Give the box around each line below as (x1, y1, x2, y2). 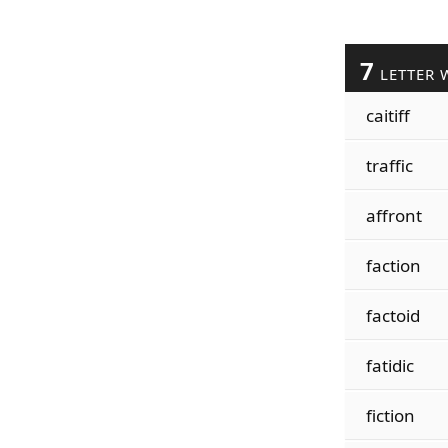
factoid (365, 304, 420, 327)
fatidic (365, 354, 414, 377)
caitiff (365, 104, 410, 127)
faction (365, 254, 421, 277)
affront (365, 204, 422, 227)
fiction (365, 404, 415, 427)
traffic (365, 154, 413, 177)
